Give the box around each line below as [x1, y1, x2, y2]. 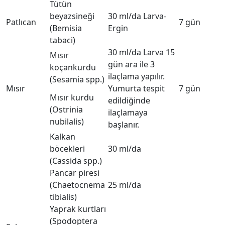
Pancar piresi [50, 167, 99, 178]
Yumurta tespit [108, 83, 165, 94]
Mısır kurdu [50, 92, 94, 103]
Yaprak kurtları [50, 203, 106, 214]
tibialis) [50, 191, 77, 202]
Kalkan [50, 131, 75, 142]
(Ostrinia [50, 104, 83, 115]
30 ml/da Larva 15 [108, 47, 175, 58]
